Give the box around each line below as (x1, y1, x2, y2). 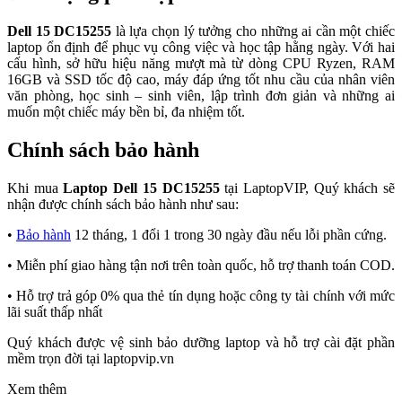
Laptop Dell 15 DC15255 (63, 179, 220, 196)
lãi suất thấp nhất (7, 303, 102, 319)
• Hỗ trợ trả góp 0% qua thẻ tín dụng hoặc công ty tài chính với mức (7, 287, 395, 303)
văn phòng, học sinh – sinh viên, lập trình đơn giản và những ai (7, 87, 395, 103)
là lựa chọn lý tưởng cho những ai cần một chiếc (111, 22, 396, 39)
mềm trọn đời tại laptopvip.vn (7, 350, 174, 366)
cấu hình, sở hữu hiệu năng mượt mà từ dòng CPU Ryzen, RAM (7, 55, 395, 71)
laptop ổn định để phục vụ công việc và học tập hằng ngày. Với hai (7, 39, 395, 55)
